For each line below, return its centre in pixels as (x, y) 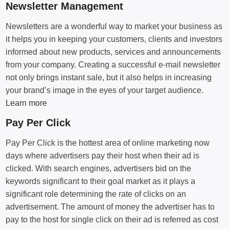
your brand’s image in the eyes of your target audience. (105, 90)
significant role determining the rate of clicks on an (96, 194)
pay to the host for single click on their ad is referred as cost (112, 220)
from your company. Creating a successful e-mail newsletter (113, 65)
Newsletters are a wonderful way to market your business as (114, 26)
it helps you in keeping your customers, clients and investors (114, 39)
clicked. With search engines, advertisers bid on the (99, 168)
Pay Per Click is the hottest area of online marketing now (108, 143)
